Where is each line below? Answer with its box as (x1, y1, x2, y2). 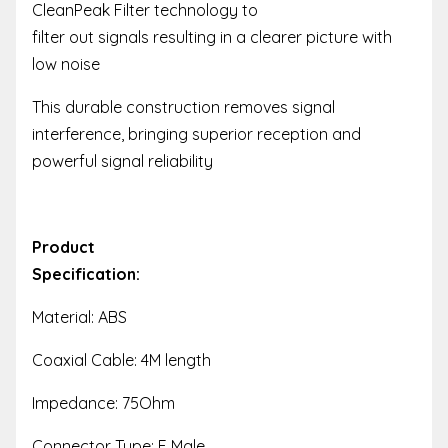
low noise (32, 53, 100, 74)
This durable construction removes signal (32, 96, 335, 117)
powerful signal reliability (32, 150, 213, 171)
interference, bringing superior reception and (32, 123, 361, 144)
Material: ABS (32, 306, 127, 327)
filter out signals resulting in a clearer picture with (32, 26, 392, 47)
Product (32, 236, 95, 257)
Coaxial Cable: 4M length (32, 349, 211, 370)
